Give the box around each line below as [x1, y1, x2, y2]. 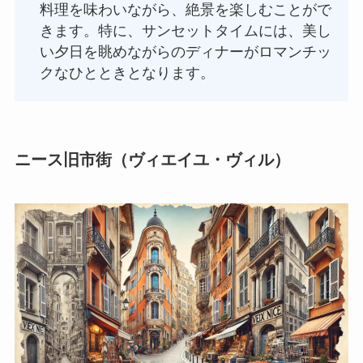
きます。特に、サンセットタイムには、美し [40, 22, 332, 39]
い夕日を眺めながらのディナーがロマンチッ [40, 43, 332, 60]
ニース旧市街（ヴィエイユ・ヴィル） [14, 151, 290, 169]
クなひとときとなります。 [40, 64, 216, 81]
